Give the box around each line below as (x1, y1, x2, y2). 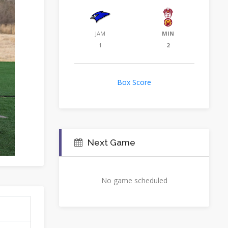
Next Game (88, 136, 135, 148)
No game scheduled (101, 175, 167, 185)
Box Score (117, 77, 151, 87)
